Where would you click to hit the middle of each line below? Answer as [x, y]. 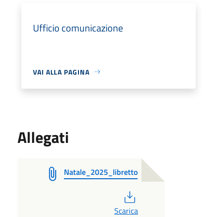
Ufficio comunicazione [78, 28]
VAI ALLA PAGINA [61, 72]
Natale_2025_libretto [101, 172]
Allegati [43, 137]
